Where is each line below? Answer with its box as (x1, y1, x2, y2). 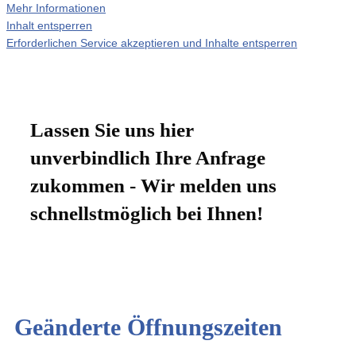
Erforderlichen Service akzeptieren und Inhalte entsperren (6, 36, 297, 49)
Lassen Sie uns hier (30, 118, 194, 141)
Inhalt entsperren (6, 18, 92, 32)
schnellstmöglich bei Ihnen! (30, 202, 263, 224)
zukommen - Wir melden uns (30, 174, 277, 196)
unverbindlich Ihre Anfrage (30, 146, 265, 168)
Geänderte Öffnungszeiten (14, 314, 282, 341)
